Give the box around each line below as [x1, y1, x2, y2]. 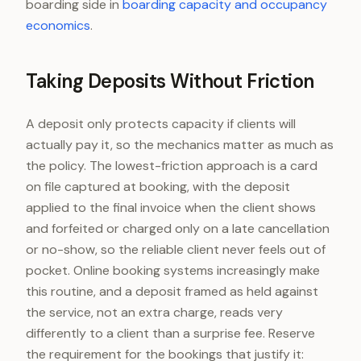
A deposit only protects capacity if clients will [26, 115, 296, 132]
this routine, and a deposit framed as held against [26, 283, 318, 300]
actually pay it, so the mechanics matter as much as [26, 136, 334, 153]
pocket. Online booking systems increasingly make [26, 262, 320, 279]
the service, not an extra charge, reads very [26, 304, 283, 321]
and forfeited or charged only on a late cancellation [26, 220, 330, 237]
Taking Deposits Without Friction [26, 68, 314, 93]
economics [26, 17, 90, 34]
